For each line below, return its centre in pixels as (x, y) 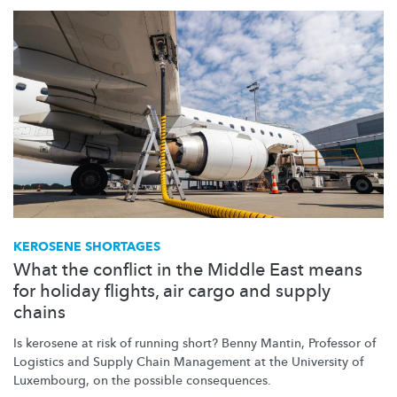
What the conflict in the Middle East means (188, 269)
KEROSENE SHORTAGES (87, 246)
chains (39, 312)
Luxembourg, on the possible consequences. (142, 380)
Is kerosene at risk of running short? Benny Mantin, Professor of (195, 343)
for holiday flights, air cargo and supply (172, 291)
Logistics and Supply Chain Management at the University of (188, 362)
